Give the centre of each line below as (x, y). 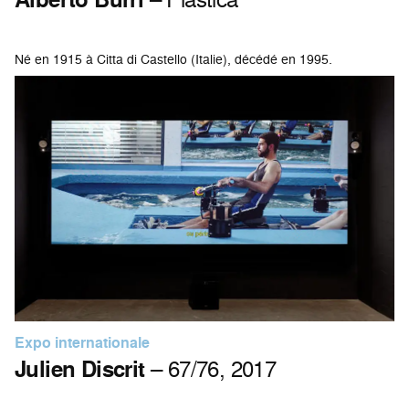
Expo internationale (82, 342)
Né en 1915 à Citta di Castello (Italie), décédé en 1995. (173, 59)
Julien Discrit (80, 368)
